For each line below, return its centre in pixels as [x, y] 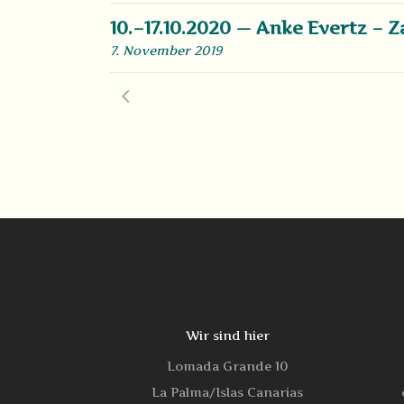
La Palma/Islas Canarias [227, 392]
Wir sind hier [227, 335]
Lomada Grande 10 [227, 366]
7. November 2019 [166, 50]
